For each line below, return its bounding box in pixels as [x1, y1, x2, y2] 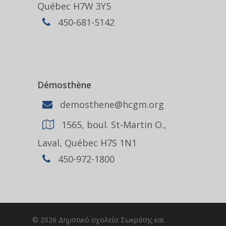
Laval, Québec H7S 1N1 [37, 137, 137, 149]
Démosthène [37, 79, 91, 91]
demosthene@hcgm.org [58, 98, 164, 110]
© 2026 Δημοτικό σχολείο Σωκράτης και [32, 215, 164, 224]
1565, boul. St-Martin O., [59, 118, 166, 131]
